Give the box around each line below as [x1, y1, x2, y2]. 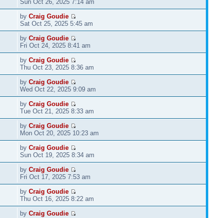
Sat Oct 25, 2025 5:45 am [20, 19, 93, 27]
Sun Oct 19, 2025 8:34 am [20, 151, 95, 159]
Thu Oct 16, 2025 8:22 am [20, 195, 94, 202]
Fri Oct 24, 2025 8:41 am [20, 41, 91, 49]
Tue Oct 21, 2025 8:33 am [20, 107, 94, 115]
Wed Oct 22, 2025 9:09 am [20, 85, 96, 93]
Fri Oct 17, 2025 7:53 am [20, 173, 91, 181]
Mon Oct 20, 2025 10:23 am [20, 129, 99, 137]
